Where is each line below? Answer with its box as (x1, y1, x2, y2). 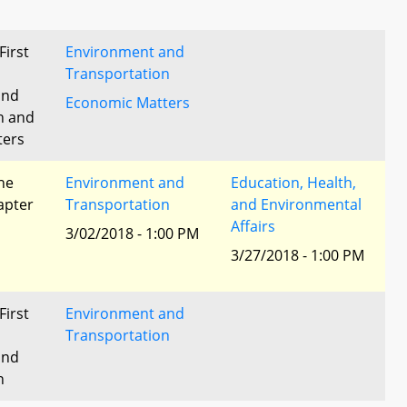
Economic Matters (65, 93, 190, 113)
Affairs (231, 216, 275, 236)
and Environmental (231, 194, 362, 214)
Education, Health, (231, 173, 356, 193)
